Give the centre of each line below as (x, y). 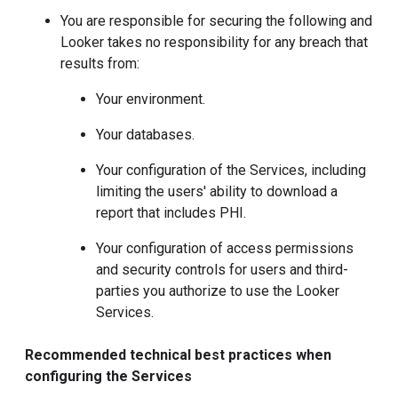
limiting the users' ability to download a (217, 191)
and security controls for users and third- (222, 270)
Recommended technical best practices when (178, 355)
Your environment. (151, 99)
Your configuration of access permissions (225, 248)
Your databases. (145, 135)
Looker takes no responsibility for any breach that (214, 42)
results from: (100, 64)
